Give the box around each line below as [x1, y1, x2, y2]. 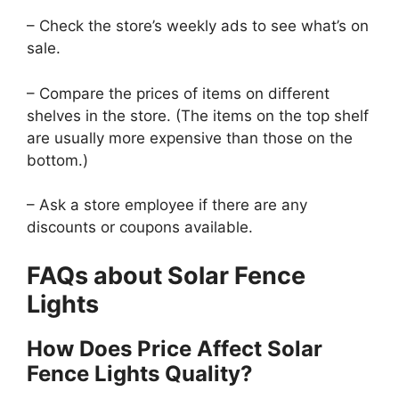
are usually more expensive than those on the [27, 128, 353, 147]
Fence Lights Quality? [27, 360, 253, 387]
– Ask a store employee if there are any [27, 196, 307, 215]
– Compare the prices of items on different [27, 84, 330, 102]
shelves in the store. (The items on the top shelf [27, 106, 369, 125]
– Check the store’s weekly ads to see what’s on [27, 17, 369, 36]
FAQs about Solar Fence [27, 260, 305, 290]
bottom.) [27, 151, 88, 169]
